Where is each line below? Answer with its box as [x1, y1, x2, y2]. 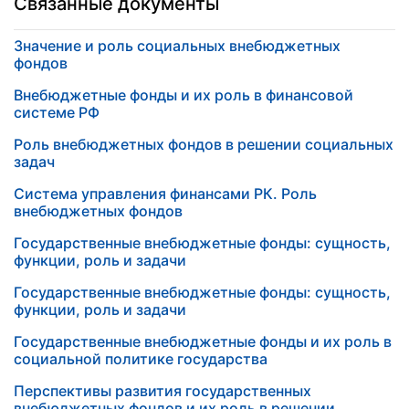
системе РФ [14, 103, 100, 121]
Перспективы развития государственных [14, 382, 311, 400]
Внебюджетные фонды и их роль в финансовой [14, 86, 353, 104]
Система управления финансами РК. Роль [14, 184, 317, 203]
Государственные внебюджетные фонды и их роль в [14, 332, 392, 351]
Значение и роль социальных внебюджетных [14, 37, 341, 55]
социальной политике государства [14, 350, 267, 368]
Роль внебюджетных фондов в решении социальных [14, 135, 393, 153]
